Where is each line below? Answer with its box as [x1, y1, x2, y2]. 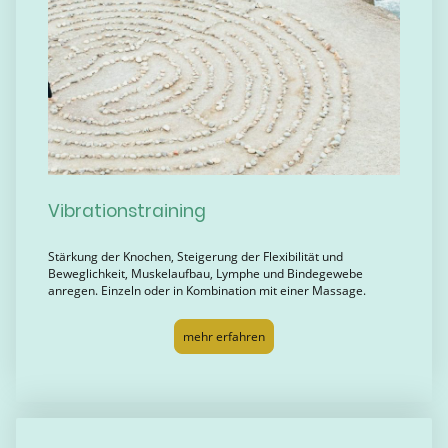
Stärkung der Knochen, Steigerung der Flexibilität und [48, 247, 343, 265]
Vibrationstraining [48, 199, 206, 224]
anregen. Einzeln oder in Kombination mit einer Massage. [48, 281, 366, 299]
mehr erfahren [183, 327, 265, 345]
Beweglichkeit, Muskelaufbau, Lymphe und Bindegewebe [48, 264, 363, 282]
